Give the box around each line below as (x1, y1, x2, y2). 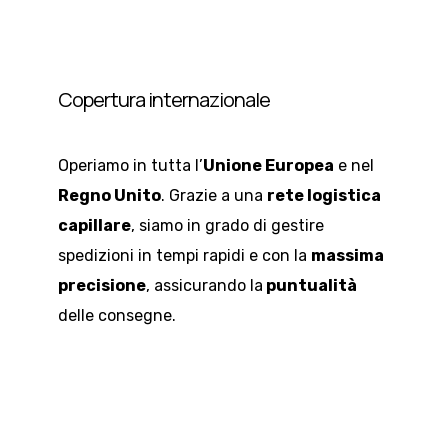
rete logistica (267, 185, 381, 205)
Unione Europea (203, 155, 334, 175)
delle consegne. (58, 305, 176, 325)
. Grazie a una (161, 185, 267, 205)
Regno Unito (58, 185, 161, 205)
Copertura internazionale (58, 86, 270, 114)
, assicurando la (146, 275, 263, 295)
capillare (58, 215, 131, 235)
